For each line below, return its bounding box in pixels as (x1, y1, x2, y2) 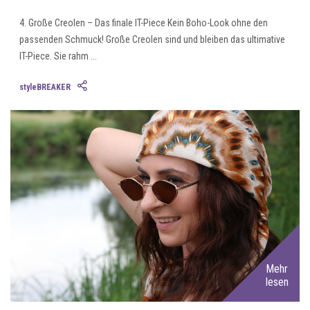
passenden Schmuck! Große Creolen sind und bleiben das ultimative (19, 33, 285, 45)
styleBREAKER (19, 82, 71, 92)
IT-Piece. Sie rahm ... (19, 50, 97, 62)
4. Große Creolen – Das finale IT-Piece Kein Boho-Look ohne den (19, 17, 268, 28)
